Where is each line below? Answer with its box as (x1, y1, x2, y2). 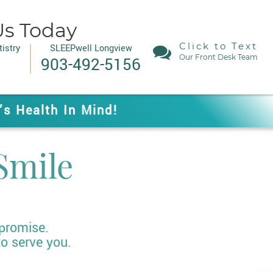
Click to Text (179, 40, 258, 52)
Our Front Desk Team (179, 52, 258, 62)
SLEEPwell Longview (49, 42, 132, 55)
